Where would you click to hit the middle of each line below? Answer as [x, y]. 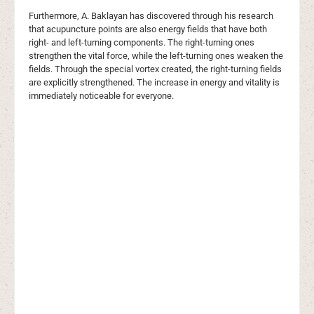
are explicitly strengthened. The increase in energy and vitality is [154, 82]
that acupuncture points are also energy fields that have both [148, 29]
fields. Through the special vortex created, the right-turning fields [155, 69]
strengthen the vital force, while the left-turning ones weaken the [156, 55]
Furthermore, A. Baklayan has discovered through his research [151, 15]
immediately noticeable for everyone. [101, 95]
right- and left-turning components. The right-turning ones [142, 42]
